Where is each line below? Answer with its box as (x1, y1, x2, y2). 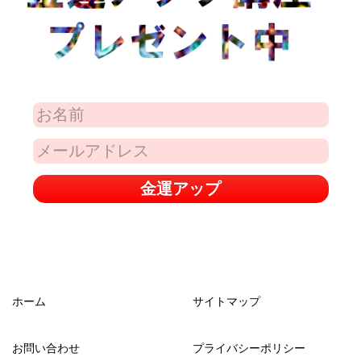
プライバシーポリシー (193, 341, 305, 355)
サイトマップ (193, 294, 260, 308)
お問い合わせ (12, 341, 80, 355)
